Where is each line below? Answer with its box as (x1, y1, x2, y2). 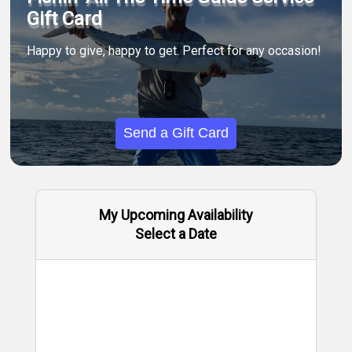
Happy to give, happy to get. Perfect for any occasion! (27, 43, 322, 59)
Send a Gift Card (123, 125, 229, 141)
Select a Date (134, 225, 217, 242)
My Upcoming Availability (98, 207, 253, 223)
